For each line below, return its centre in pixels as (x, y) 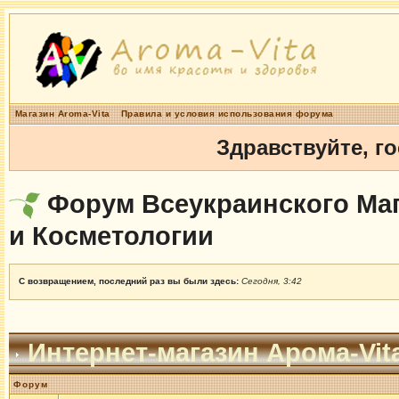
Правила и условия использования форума (227, 114)
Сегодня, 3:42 (271, 281)
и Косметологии (111, 236)
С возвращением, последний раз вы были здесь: (130, 281)
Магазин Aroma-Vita (62, 114)
